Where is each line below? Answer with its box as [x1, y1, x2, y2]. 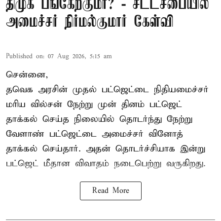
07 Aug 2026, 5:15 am [48, 52, 112, 61]
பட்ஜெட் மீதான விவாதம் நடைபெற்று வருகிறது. [6, 157, 206, 169]
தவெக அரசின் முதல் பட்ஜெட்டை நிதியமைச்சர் [6, 83, 209, 95]
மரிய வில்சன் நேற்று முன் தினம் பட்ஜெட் [6, 98, 182, 110]
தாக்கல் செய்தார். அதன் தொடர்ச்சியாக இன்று [6, 143, 205, 154]
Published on [6, 52, 43, 61]
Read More [92, 186, 129, 195]
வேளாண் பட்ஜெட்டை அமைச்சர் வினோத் [6, 128, 183, 140]
